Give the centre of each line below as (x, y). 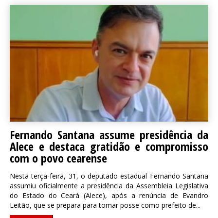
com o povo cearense (58, 158)
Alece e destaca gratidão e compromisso (109, 146)
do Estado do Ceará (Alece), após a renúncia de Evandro (109, 195)
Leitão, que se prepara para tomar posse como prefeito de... (105, 205)
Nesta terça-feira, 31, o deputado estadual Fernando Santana (109, 176)
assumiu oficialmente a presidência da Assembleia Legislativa (109, 186)
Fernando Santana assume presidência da (109, 135)
